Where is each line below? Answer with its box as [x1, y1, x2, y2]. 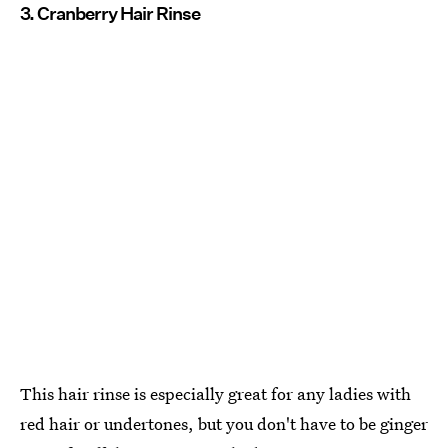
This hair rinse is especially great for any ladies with [20, 382, 411, 406]
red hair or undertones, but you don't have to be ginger [20, 412, 428, 436]
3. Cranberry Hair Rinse [20, 3, 200, 24]
